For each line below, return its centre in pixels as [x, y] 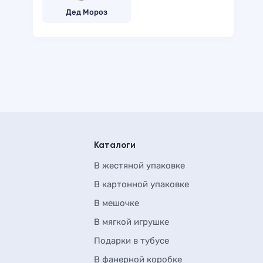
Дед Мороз [87, 12]
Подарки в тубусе [131, 241]
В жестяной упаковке [139, 166]
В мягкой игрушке [131, 222]
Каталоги [115, 145]
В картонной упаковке [141, 184]
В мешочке [117, 203]
